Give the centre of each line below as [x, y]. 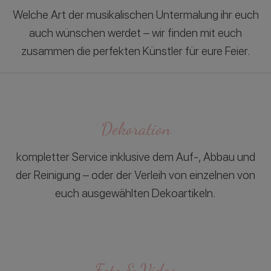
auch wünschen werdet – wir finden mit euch [135, 33]
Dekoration [135, 129]
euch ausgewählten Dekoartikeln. [135, 194]
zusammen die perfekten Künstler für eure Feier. [135, 51]
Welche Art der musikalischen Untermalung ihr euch [135, 15]
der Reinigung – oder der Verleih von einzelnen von [135, 175]
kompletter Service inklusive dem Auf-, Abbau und [135, 157]
